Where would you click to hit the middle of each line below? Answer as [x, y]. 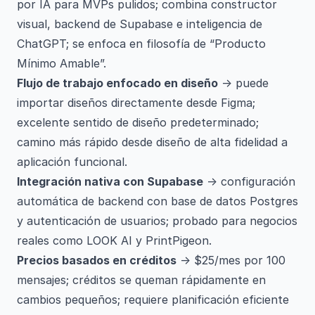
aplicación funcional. [72, 162]
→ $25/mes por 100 [231, 260]
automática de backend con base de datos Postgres [157, 201]
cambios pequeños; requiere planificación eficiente [153, 300]
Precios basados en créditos [97, 260]
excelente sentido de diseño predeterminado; [138, 122]
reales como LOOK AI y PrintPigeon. [114, 240]
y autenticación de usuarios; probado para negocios [157, 221]
